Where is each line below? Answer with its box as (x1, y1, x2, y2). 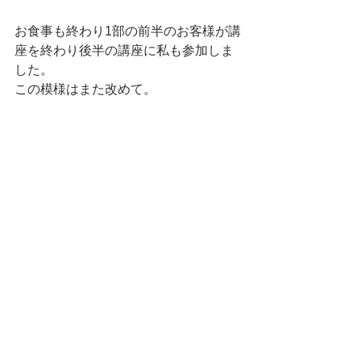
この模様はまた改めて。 (15, 81, 156, 96)
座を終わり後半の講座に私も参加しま (15, 43, 234, 57)
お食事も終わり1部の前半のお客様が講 (15, 23, 241, 38)
